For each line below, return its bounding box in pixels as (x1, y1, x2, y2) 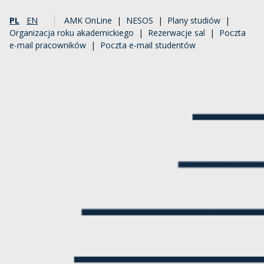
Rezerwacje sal (148, 27, 205, 38)
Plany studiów (167, 15, 220, 26)
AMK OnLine (64, 15, 112, 26)
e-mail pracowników (9, 39, 86, 51)
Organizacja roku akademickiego (9, 27, 134, 38)
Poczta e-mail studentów (100, 39, 196, 51)
